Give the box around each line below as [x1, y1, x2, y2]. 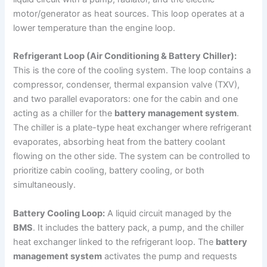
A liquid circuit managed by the [105, 207, 232, 219]
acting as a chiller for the [13, 108, 115, 119]
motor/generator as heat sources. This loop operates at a [13, 8, 245, 19]
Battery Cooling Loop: [13, 207, 105, 219]
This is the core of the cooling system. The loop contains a [13, 65, 252, 76]
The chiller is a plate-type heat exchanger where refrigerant [13, 122, 252, 133]
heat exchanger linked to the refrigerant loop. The [13, 236, 216, 247]
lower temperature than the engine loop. [13, 23, 176, 33]
